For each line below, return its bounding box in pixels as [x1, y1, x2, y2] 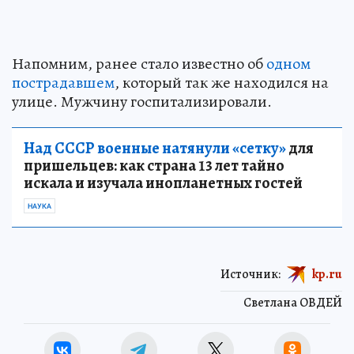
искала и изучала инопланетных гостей [24, 171, 303, 194]
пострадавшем [12, 71, 115, 93]
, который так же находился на [115, 71, 329, 93]
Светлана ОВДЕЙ [243, 293, 342, 311]
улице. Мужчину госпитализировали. [12, 90, 272, 112]
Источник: [220, 265, 281, 283]
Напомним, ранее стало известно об [12, 52, 266, 74]
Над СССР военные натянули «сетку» [24, 137, 286, 159]
